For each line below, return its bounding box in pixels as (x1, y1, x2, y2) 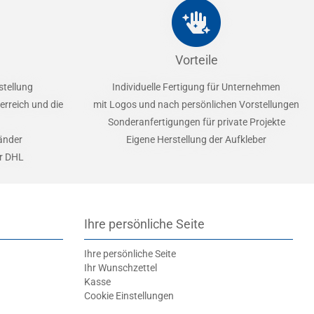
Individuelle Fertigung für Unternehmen (112, 81, 280, 93)
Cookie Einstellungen (83, 290, 174, 301)
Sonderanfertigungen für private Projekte (107, 116, 285, 128)
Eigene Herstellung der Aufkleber (126, 134, 266, 145)
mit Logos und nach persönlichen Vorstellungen (93, 99, 299, 110)
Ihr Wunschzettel (83, 262, 157, 273)
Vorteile (175, 53, 218, 67)
